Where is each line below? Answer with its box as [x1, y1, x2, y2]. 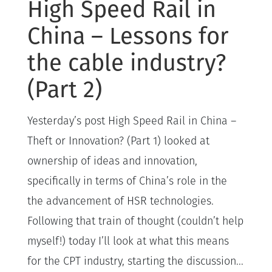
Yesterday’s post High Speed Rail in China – [27, 115, 236, 127]
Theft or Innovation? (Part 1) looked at [27, 135, 209, 148]
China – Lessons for [27, 21, 229, 50]
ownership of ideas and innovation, [27, 155, 197, 168]
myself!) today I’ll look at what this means [27, 236, 229, 248]
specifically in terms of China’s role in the [27, 175, 227, 188]
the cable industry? [27, 48, 226, 76]
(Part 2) [27, 75, 102, 103]
